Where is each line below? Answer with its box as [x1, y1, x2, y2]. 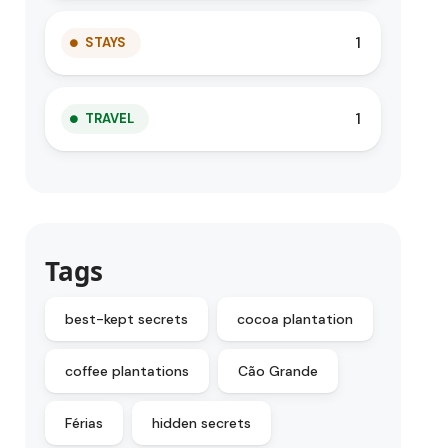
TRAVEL [85, 110, 135, 127]
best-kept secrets [65, 310, 189, 328]
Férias [65, 414, 104, 432]
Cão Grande [238, 362, 319, 380]
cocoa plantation [237, 310, 354, 328]
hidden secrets [152, 414, 252, 432]
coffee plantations [65, 362, 190, 380]
